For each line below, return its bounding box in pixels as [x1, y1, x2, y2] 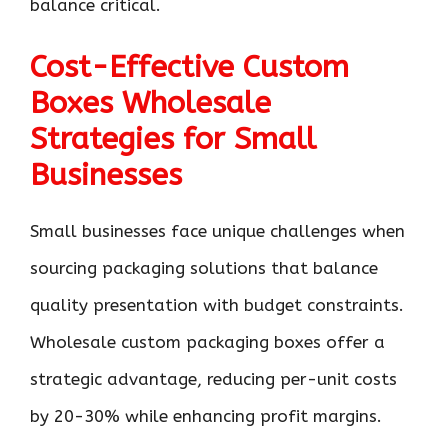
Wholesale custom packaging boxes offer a [30, 332, 385, 352]
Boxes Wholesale [30, 85, 271, 121]
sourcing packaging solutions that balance [30, 258, 378, 278]
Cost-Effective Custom [30, 49, 349, 85]
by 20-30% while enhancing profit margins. [30, 406, 382, 426]
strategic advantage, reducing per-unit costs [30, 369, 397, 389]
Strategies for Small [30, 121, 316, 157]
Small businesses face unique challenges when [30, 221, 405, 241]
